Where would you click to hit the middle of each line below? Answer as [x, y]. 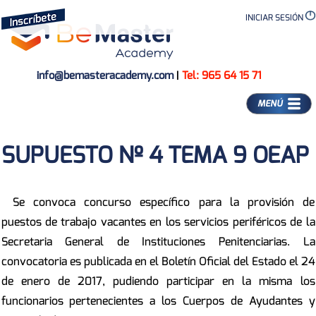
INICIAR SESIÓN [275, 18]
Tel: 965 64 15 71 [221, 75]
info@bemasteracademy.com [105, 75]
